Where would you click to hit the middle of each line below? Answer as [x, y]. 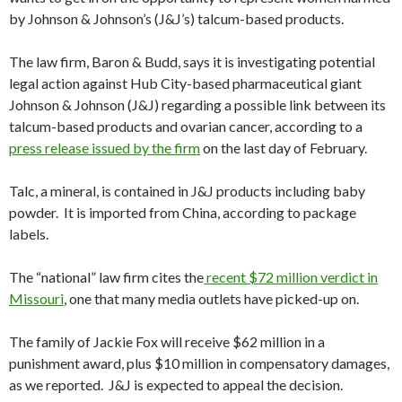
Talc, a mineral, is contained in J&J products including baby [187, 191]
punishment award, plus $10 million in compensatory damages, [199, 363]
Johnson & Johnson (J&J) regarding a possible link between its [197, 105]
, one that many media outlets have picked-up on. [211, 299]
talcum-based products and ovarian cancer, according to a [186, 127]
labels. [29, 234]
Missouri [36, 299]
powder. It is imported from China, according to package [183, 213]
